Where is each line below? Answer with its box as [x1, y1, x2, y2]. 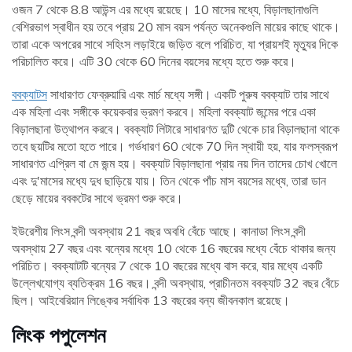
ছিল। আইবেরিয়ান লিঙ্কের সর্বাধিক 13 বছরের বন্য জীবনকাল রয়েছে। [12, 292, 290, 309]
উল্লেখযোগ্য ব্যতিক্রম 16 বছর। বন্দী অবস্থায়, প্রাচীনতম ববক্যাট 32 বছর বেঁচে [12, 275, 339, 291]
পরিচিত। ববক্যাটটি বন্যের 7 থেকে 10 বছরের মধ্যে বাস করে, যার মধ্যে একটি [12, 258, 322, 274]
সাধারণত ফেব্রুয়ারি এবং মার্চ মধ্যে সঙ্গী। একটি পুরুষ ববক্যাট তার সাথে [47, 86, 329, 103]
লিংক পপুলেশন [12, 323, 106, 348]
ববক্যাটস [12, 86, 47, 103]
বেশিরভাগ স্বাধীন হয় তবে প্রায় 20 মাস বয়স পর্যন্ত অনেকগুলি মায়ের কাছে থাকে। [12, 19, 340, 35]
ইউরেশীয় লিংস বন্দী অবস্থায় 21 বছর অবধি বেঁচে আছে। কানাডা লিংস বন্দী [12, 223, 306, 240]
